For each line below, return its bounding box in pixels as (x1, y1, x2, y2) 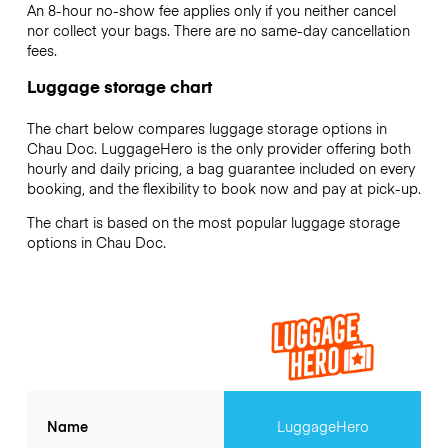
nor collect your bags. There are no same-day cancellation (26, 19, 410, 40)
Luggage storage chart (26, 73, 212, 98)
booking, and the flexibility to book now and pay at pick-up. (26, 177, 421, 198)
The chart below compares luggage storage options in (26, 117, 387, 138)
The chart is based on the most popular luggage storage (26, 212, 400, 233)
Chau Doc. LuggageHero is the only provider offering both (26, 137, 411, 158)
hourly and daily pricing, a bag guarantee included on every (26, 157, 415, 178)
